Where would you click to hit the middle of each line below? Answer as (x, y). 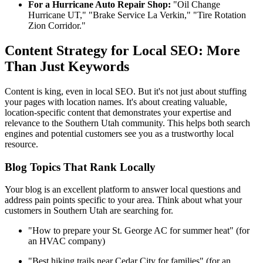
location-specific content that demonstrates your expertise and (118, 112)
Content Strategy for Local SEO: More (122, 50)
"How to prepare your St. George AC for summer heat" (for (139, 231)
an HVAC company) (67, 241)
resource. (21, 144)
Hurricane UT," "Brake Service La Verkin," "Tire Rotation (137, 15)
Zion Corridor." (57, 26)
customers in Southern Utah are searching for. (89, 211)
